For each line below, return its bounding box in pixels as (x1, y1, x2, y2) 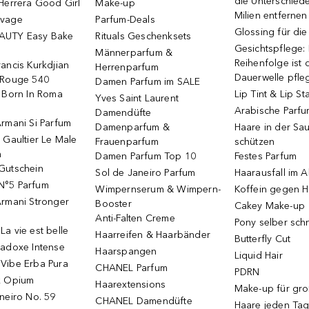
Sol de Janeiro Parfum (95, 167, 196, 179)
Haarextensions (95, 279, 166, 290)
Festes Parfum (234, 150, 297, 162)
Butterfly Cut (234, 233, 291, 245)
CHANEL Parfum (95, 262, 168, 274)
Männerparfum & (95, 47, 173, 59)
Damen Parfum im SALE (95, 76, 201, 88)
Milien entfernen (234, 10, 308, 21)
